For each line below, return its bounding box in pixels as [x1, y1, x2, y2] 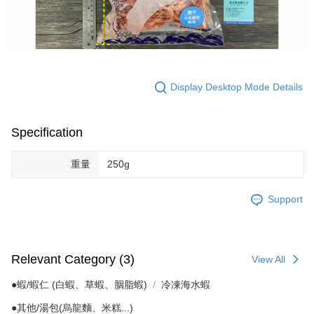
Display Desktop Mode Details [170, 81, 303, 93]
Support [268, 193, 303, 205]
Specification [11, 125, 83, 139]
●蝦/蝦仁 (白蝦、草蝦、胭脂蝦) [11, 278, 147, 290]
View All [252, 253, 285, 265]
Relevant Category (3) [11, 252, 135, 267]
